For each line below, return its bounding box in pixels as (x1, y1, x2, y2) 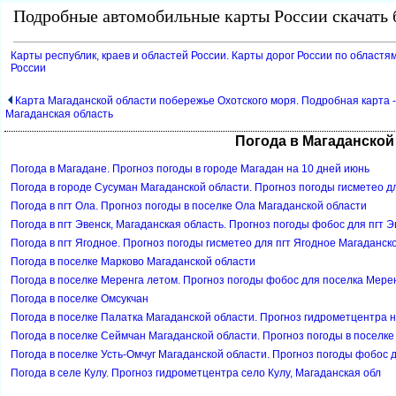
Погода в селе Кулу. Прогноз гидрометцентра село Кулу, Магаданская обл (11, 366, 381, 379)
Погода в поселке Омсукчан (11, 292, 148, 305)
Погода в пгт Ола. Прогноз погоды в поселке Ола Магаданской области (11, 199, 367, 212)
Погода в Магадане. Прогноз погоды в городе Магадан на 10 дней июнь (11, 162, 369, 175)
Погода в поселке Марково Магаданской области (11, 255, 255, 268)
